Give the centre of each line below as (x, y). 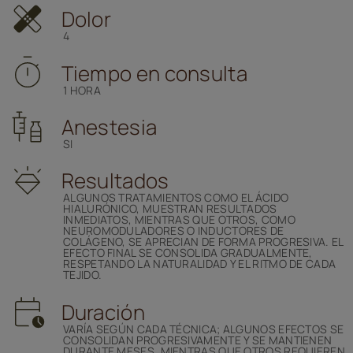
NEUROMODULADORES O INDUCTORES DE (174, 231)
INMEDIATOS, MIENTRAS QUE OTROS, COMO (179, 220)
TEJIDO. (83, 275)
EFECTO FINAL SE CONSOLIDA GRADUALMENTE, (188, 253)
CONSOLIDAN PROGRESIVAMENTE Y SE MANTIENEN (198, 340)
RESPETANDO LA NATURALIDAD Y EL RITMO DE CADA (200, 264)
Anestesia (109, 126)
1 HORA (82, 90)
